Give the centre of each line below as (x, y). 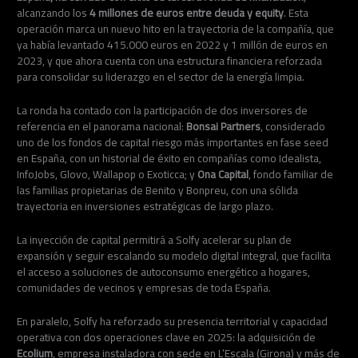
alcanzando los (54, 13)
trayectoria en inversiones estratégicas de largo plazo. (145, 207)
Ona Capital (223, 175)
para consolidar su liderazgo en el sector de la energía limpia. (161, 77)
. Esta (296, 13)
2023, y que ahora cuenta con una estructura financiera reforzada (170, 61)
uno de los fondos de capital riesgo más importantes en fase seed (173, 143)
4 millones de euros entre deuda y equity (187, 13)
